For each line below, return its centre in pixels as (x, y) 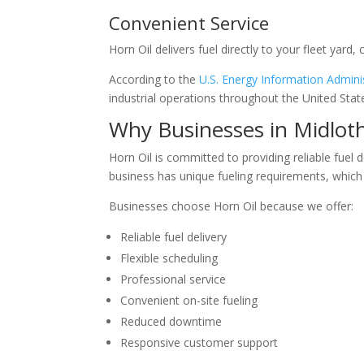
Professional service (173, 279)
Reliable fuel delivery (174, 237)
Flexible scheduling (169, 258)
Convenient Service (189, 23)
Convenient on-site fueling (189, 301)
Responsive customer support (199, 343)
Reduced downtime (171, 322)
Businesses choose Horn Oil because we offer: (232, 206)
